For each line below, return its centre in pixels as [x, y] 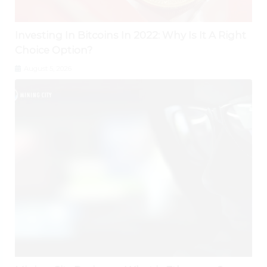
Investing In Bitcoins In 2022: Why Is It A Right [131, 35]
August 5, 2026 [47, 68]
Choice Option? [54, 50]
